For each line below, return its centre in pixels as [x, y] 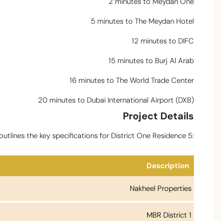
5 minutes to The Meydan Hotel [142, 21]
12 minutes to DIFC [163, 41]
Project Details [158, 116]
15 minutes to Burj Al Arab [151, 61]
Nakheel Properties [161, 189]
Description [168, 166]
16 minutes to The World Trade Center [132, 81]
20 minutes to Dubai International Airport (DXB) [116, 100]
